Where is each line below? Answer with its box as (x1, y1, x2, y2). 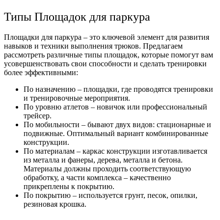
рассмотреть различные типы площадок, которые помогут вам (4, 51, 213, 59)
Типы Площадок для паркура (4, 10, 150, 23)
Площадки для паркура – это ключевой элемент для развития (4, 33, 209, 42)
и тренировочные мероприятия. (24, 94, 130, 103)
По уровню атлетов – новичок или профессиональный (24, 103, 207, 111)
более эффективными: (4, 68, 78, 77)
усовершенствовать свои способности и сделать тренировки (4, 59, 207, 68)
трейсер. (24, 111, 52, 120)
